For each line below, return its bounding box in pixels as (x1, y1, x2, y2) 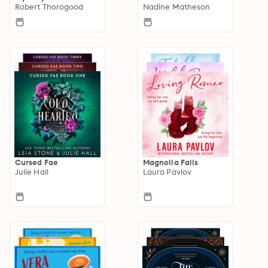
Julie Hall (15, 166, 48, 176)
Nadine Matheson (143, 1, 211, 11)
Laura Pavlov (143, 166, 191, 176)
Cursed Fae (15, 157, 58, 167)
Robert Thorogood (15, 1, 84, 11)
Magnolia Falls (143, 157, 199, 167)
